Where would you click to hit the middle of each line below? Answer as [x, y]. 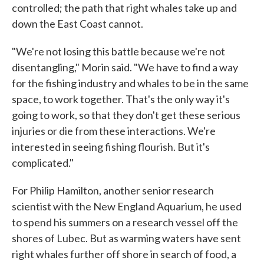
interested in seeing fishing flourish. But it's [111, 147]
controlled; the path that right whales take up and [124, 8]
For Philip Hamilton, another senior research [113, 191]
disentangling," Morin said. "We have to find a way [125, 67]
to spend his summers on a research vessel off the [125, 222]
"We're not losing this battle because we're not [118, 52]
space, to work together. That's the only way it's [121, 99]
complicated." [43, 163]
